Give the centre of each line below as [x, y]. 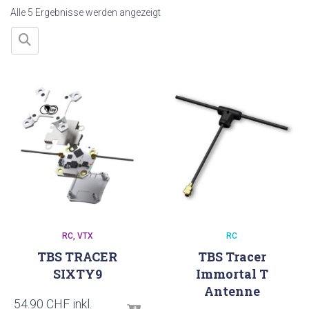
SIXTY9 [77, 274]
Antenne [232, 291]
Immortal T [232, 274]
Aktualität [180, 27]
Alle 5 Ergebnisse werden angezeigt [86, 12]
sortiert [176, 42]
